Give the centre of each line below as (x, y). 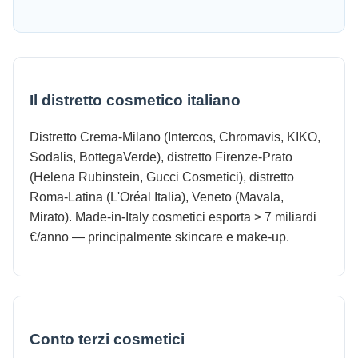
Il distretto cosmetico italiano (135, 101)
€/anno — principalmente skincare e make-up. (159, 237)
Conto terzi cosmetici (107, 339)
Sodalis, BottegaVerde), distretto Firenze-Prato (161, 157)
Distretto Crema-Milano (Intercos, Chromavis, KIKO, (175, 137)
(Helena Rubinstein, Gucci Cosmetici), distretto (162, 177)
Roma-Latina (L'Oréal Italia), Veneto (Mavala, (157, 197)
